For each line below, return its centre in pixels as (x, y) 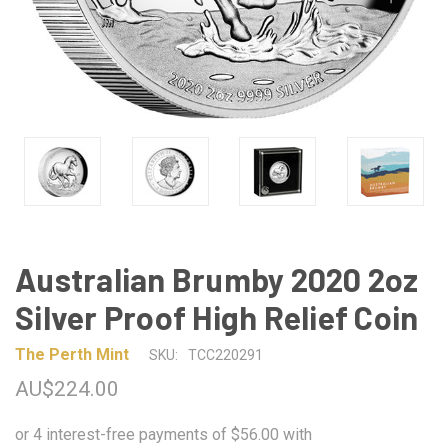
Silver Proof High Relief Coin (217, 317)
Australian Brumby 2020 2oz (217, 279)
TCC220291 (225, 355)
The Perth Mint (72, 354)
